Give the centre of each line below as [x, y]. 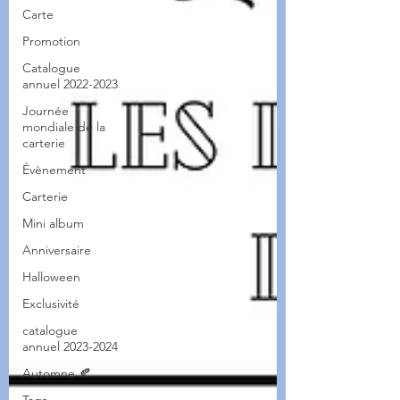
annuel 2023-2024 [70, 346]
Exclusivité [51, 304]
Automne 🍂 [57, 373]
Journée [46, 111]
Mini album [53, 223]
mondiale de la [64, 127]
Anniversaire [57, 250]
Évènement [54, 170]
